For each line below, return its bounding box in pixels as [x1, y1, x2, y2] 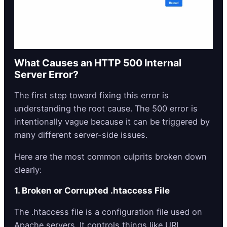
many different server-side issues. [14, 130, 150, 140]
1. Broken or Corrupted [14, 185, 110, 196]
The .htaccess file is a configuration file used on [14, 206, 202, 217]
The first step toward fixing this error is [14, 90, 169, 101]
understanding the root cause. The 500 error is [14, 103, 198, 114]
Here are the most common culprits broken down [14, 151, 207, 162]
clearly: [14, 164, 42, 175]
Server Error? [14, 68, 79, 81]
